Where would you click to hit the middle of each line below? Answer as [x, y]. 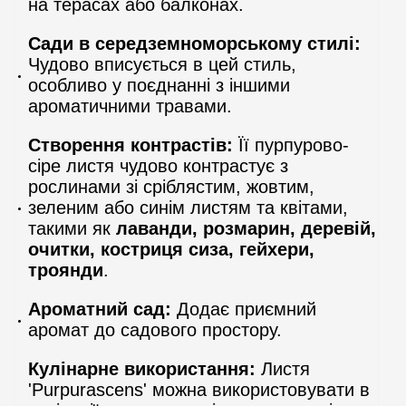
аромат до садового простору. [155, 329]
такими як [72, 228]
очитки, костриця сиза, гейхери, [171, 249]
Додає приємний [244, 309]
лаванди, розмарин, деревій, [246, 228]
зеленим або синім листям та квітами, [188, 207]
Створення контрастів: [130, 145]
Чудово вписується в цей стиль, [162, 64]
